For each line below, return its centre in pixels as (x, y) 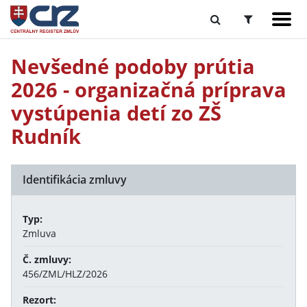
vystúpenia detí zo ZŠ (116, 113)
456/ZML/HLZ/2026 (65, 274)
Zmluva (39, 233)
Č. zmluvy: (47, 259)
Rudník (46, 136)
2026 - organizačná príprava (149, 89)
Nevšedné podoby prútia (133, 66)
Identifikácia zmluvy (75, 180)
